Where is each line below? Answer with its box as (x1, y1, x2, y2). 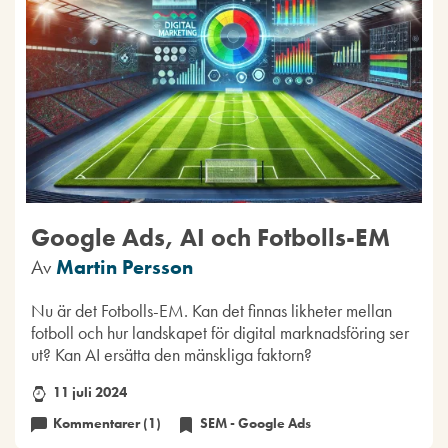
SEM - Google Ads (199, 414, 311, 432)
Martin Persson (55, 254, 193, 281)
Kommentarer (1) (53, 414, 162, 432)
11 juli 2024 (50, 384, 128, 402)
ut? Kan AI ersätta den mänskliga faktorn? (30, 343, 312, 367)
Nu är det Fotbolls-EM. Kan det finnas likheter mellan (30, 299, 392, 323)
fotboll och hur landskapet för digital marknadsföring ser (30, 321, 409, 345)
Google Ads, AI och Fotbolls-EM (30, 221, 390, 254)
